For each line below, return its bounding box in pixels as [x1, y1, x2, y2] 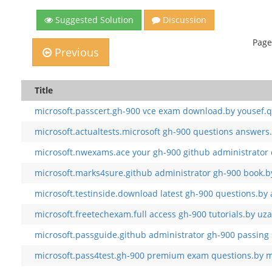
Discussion [160, 14, 207, 25]
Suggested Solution [53, 14, 134, 25]
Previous [52, 45, 100, 59]
